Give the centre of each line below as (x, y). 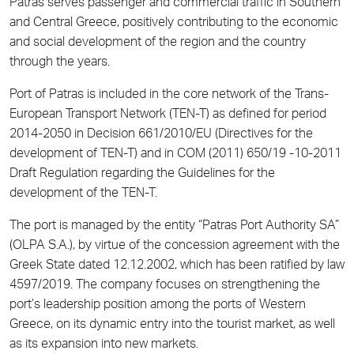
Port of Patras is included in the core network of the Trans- (169, 96)
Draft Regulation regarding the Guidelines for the (142, 175)
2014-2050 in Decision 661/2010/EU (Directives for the (161, 136)
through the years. (60, 64)
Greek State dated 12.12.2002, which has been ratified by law (177, 267)
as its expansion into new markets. (104, 346)
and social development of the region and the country (158, 44)
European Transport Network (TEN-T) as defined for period (168, 116)
